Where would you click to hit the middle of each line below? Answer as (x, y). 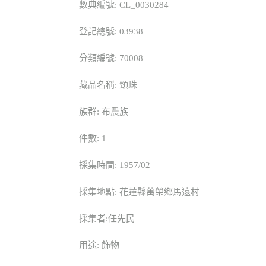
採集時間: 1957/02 (115, 165)
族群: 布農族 (104, 112)
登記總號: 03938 (111, 32)
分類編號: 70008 (111, 58)
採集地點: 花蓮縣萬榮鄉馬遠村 (139, 192)
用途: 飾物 (99, 246)
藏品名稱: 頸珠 (108, 85)
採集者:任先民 (107, 219)
